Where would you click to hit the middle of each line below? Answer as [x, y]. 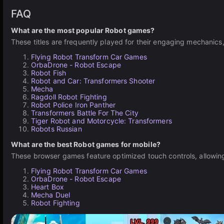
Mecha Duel [51, 195]
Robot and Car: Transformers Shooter [93, 81]
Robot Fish [49, 73]
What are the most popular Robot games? [83, 30]
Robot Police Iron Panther [73, 105]
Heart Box [48, 187]
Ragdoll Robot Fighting [69, 97]
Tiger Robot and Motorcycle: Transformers [101, 121]
